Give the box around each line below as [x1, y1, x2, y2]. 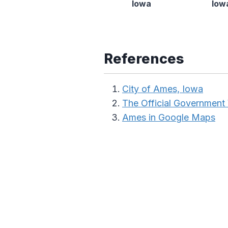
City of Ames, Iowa [122, 83, 203, 95]
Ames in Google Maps [122, 112, 215, 123]
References [104, 50, 184, 68]
